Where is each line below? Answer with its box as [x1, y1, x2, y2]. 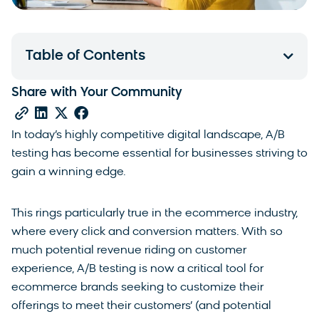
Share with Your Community [11, 85, 182, 100]
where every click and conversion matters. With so [11, 226, 283, 238]
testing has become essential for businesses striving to [11, 147, 308, 159]
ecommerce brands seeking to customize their [11, 281, 263, 293]
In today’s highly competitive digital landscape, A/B [11, 129, 285, 141]
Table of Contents [26, 48, 145, 63]
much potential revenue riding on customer [11, 244, 246, 256]
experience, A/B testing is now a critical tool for [11, 263, 263, 275]
